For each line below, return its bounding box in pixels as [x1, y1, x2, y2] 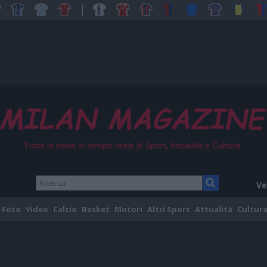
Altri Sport [147, 204, 190, 215]
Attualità [194, 204, 232, 215]
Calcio [52, 204, 77, 215]
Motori [114, 204, 142, 215]
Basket [81, 204, 110, 215]
